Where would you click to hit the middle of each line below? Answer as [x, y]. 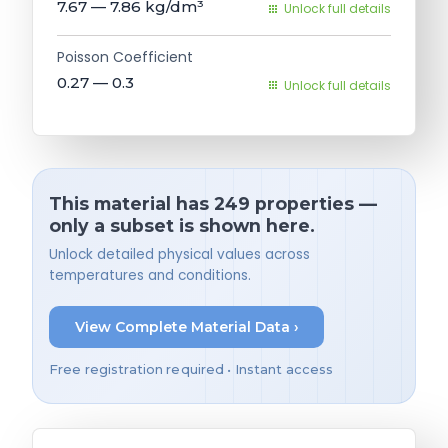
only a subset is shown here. [182, 226]
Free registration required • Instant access [191, 370]
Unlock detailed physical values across [179, 254]
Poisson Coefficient [125, 56]
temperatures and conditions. [150, 275]
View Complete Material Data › [186, 326]
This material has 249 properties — [213, 204]
